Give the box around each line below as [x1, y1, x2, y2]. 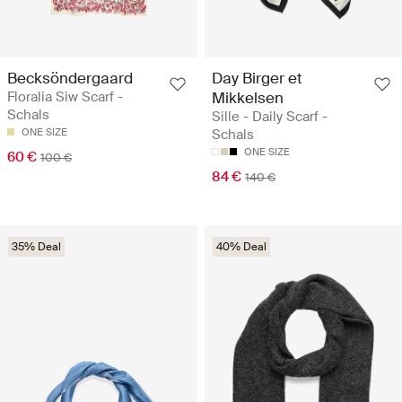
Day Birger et [212, 67, 302, 88]
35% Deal [12, 239, 61, 254]
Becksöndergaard [7, 67, 133, 88]
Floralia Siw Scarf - [7, 87, 123, 106]
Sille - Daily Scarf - [212, 107, 328, 126]
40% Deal [216, 239, 267, 254]
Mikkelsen [212, 87, 284, 108]
